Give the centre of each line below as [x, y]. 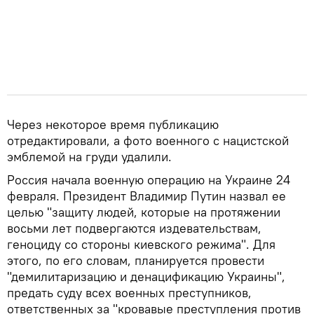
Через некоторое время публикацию [113, 125]
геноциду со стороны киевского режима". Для [141, 245]
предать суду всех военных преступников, [129, 293]
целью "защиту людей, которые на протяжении [144, 212]
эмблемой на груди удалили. [89, 157]
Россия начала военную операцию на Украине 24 [149, 180]
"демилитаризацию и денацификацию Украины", [146, 277]
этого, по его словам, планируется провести [136, 261]
